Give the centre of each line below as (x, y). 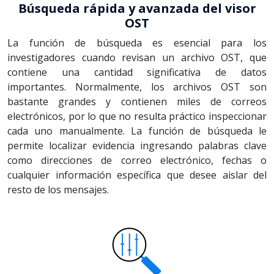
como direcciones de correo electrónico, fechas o (137, 160)
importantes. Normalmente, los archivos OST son (137, 87)
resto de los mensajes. (58, 189)
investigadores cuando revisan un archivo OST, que (137, 57)
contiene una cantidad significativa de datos (137, 72)
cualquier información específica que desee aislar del (137, 175)
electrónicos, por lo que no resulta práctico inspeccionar (137, 116)
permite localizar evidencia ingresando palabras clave (137, 145)
